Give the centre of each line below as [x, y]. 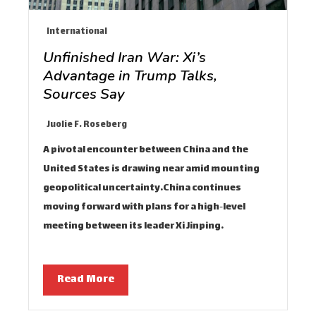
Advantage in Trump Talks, [130, 75]
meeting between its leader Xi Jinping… [133, 226]
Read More [86, 279]
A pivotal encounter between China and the [146, 150]
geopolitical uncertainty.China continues [142, 188]
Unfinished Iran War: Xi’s [124, 57]
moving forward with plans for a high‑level [144, 207]
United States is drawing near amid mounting [151, 169]
